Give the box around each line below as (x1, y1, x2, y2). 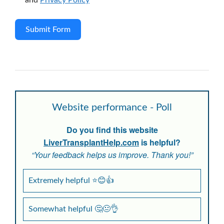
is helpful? (139, 136, 180, 148)
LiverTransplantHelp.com (43, 136, 139, 148)
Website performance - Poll (52, 102, 172, 112)
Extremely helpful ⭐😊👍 (28, 176, 114, 184)
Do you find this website (66, 124, 158, 135)
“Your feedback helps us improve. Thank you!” (31, 149, 193, 160)
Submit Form (25, 25, 70, 33)
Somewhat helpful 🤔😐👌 (28, 205, 118, 213)
